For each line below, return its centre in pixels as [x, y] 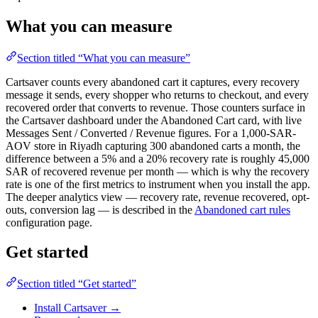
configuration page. [49, 222]
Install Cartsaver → [77, 308]
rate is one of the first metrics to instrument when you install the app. [158, 184]
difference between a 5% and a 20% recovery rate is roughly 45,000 [158, 158]
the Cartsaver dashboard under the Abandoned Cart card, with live [154, 120]
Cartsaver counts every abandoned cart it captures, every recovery [153, 82]
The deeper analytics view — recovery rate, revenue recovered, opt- [158, 197]
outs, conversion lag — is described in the [100, 209]
